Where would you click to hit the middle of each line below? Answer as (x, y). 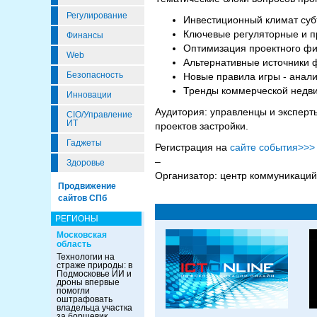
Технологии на (86, 257)
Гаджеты (84, 143)
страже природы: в (94, 265)
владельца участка (94, 308)
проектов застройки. (202, 126)
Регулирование (97, 16)
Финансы (85, 35)
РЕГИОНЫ (77, 219)
